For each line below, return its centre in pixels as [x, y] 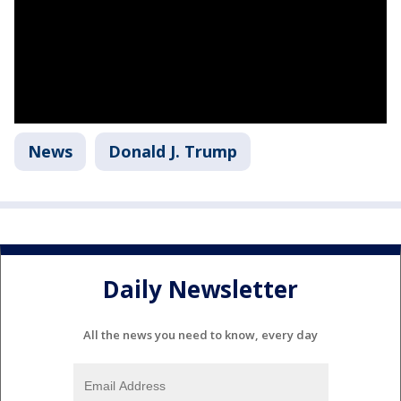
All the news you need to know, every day [200, 335]
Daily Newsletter [200, 289]
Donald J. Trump [173, 152]
